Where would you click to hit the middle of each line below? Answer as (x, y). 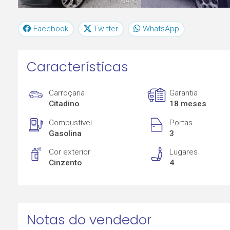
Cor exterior (70, 152)
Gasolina (65, 133)
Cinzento (65, 163)
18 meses (188, 104)
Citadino (64, 104)
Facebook (51, 28)
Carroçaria (67, 93)
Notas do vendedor (89, 219)
